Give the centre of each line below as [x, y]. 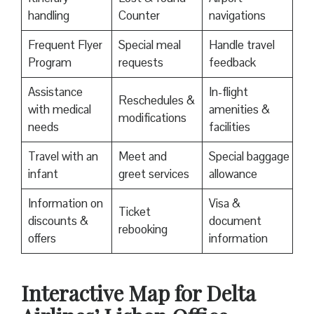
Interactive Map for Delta [138, 293]
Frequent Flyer [65, 45]
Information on [65, 204]
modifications [152, 118]
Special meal [149, 45]
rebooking [144, 230]
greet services [155, 174]
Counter [139, 16]
